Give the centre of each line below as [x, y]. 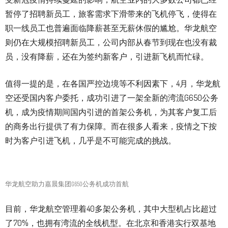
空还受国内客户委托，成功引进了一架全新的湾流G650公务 [112, 98]
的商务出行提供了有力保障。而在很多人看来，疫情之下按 [111, 126]
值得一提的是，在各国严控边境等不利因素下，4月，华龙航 [113, 84]
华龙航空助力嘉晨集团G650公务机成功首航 [67, 184]
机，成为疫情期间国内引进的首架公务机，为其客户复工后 [111, 112]
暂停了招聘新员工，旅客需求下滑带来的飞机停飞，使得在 [111, 14]
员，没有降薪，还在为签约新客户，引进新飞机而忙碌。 [107, 57]
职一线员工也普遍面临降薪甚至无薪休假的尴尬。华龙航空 [111, 28]
